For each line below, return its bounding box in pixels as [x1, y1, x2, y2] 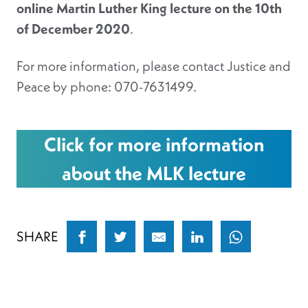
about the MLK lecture [62, 161, 246, 186]
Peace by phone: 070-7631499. [16, 78, 197, 96]
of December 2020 [16, 20, 130, 38]
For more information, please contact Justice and [16, 57, 291, 76]
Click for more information [44, 132, 264, 157]
